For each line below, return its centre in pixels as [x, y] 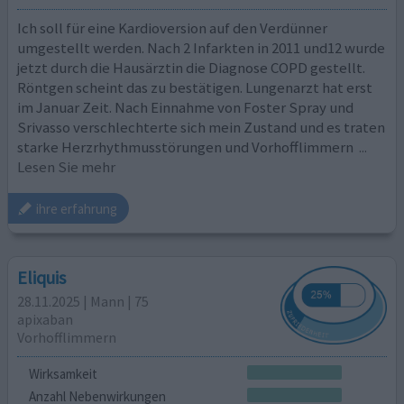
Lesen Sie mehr [67, 166]
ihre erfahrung [77, 208]
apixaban [46, 320]
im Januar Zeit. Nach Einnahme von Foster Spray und [186, 107]
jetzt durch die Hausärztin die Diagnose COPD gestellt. [192, 67]
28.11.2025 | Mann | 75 [83, 302]
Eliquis [42, 278]
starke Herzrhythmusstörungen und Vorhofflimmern [187, 147]
